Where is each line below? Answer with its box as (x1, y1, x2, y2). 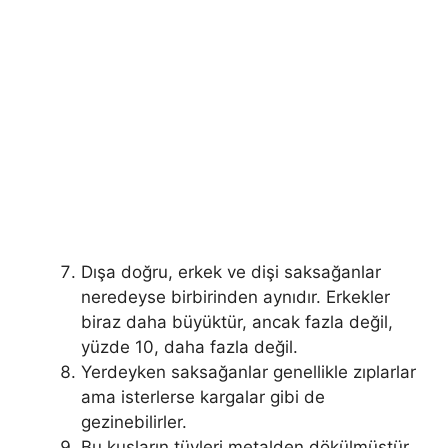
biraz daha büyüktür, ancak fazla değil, (81, 311, 393, 332)
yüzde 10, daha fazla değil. (81, 336, 298, 357)
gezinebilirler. (81, 411, 187, 432)
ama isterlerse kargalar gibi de (81, 386, 325, 407)
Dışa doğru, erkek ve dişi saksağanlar (81, 261, 381, 282)
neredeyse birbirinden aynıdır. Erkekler (81, 286, 390, 307)
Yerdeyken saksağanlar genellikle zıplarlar (81, 361, 416, 382)
